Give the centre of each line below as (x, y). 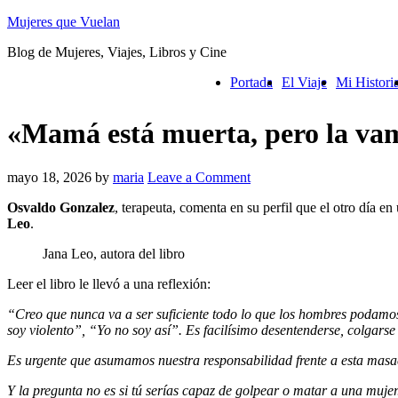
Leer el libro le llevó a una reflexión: (109, 283)
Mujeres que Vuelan (64, 22)
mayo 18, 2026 (49, 177)
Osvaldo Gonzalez (61, 207)
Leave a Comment (199, 177)
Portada (251, 82)
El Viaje (304, 82)
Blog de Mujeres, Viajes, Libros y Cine (117, 52)
